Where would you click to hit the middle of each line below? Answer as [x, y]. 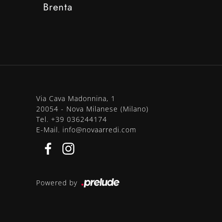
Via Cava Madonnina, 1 [76, 98]
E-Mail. [49, 129]
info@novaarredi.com [99, 129]
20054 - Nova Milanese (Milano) [92, 109]
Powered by [58, 182]
